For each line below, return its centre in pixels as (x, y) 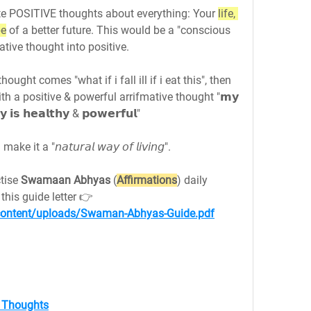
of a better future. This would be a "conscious (118, 30)
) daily (192, 180)
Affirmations (147, 180)
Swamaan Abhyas (66, 180)
